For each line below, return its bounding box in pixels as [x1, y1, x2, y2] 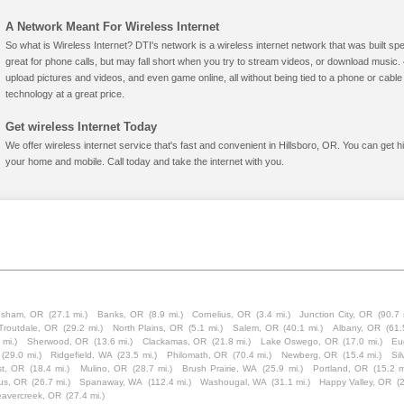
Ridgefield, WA [50, 350, 113, 360]
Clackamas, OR [142, 336, 207, 346]
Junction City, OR [299, 309, 372, 319]
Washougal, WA [199, 377, 267, 387]
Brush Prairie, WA [182, 363, 258, 373]
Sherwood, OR [26, 336, 89, 346]
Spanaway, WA [79, 377, 143, 387]
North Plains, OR [112, 323, 184, 333]
